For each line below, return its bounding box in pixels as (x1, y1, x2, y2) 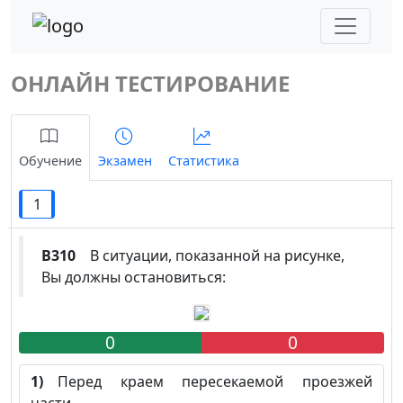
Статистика (168, 151, 239, 169)
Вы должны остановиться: (41, 266, 226, 287)
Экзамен (98, 151, 152, 169)
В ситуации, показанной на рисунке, (76, 245, 345, 265)
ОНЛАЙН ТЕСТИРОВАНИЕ (11, 67, 290, 98)
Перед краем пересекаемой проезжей (43, 372, 372, 392)
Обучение (19, 151, 82, 169)
